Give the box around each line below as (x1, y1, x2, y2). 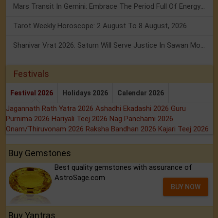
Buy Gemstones (8, 148, 71, 159)
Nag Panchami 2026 (109, 114, 173, 124)
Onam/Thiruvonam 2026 (6, 125, 86, 134)
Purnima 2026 (6, 114, 52, 124)
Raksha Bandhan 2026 (86, 125, 158, 134)
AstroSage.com (54, 173, 105, 182)
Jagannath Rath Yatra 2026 (6, 104, 95, 113)
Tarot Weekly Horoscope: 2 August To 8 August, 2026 (13, 21, 187, 31)
